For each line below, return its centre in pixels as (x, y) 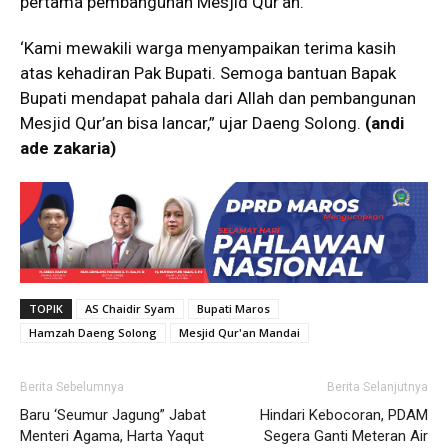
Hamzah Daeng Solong (93, 333)
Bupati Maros (233, 309)
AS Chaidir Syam (130, 309)
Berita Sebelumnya (72, 387)
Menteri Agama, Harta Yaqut (112, 436)
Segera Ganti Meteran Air (346, 436)
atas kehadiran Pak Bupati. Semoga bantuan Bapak (208, 73)
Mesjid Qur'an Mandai (239, 333)
